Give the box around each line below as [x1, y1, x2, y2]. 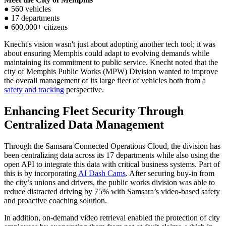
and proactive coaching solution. [4, 196, 109, 205]
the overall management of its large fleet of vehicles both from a [4, 76, 206, 85]
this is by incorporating [4, 169, 78, 178]
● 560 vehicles [4, 5, 51, 14]
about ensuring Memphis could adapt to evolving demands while [4, 49, 209, 58]
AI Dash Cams [78, 169, 126, 178]
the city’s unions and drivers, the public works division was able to [4, 178, 215, 187]
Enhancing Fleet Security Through [4, 104, 184, 118]
